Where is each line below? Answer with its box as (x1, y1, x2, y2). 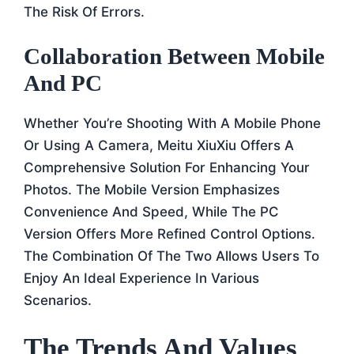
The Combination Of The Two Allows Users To (24, 248, 319, 264)
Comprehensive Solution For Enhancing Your (24, 160, 310, 175)
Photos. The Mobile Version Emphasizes (24, 182, 280, 198)
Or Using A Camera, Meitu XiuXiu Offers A (24, 137, 294, 153)
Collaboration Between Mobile (24, 43, 325, 69)
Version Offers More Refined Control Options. (24, 226, 315, 242)
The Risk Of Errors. (24, 3, 145, 20)
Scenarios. (24, 292, 92, 308)
